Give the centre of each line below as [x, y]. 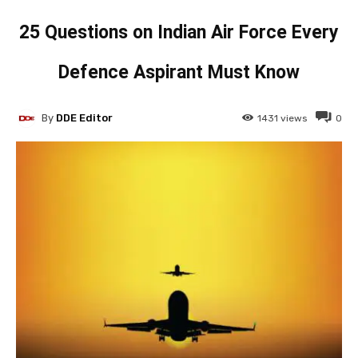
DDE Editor [84, 118]
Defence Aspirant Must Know [179, 72]
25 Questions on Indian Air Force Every [179, 32]
